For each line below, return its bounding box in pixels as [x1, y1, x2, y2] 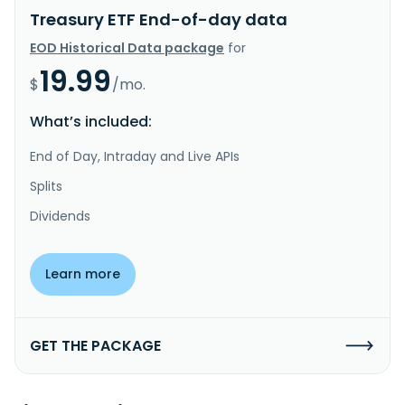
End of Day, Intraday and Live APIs [30, 146, 240, 165]
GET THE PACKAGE [30, 334, 161, 356]
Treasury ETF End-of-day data [30, 7, 287, 31]
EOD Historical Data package [30, 38, 224, 57]
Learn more [45, 264, 120, 283]
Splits [30, 176, 62, 195]
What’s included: [30, 110, 152, 132]
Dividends [30, 206, 90, 225]
